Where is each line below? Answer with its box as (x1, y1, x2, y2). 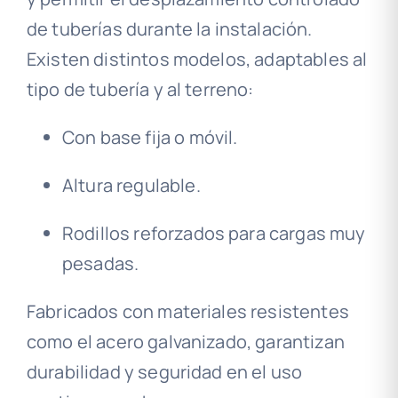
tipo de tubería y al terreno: (26, 77, 254, 102)
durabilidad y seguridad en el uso (26, 360, 303, 385)
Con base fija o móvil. (61, 125, 238, 150)
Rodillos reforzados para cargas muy (61, 221, 366, 246)
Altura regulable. (61, 173, 201, 198)
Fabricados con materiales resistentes (26, 299, 349, 324)
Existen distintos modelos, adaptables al (26, 47, 368, 72)
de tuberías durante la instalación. (26, 17, 313, 42)
